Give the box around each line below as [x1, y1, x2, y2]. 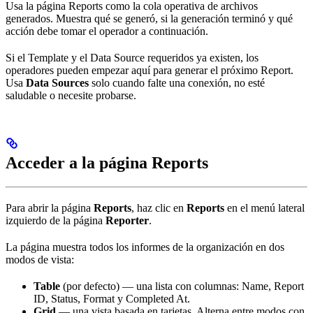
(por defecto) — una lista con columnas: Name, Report [60, 280, 304, 293]
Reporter [105, 214, 149, 227]
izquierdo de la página [6, 214, 105, 227]
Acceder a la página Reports [6, 154, 208, 173]
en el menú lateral [224, 202, 305, 214]
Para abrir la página [6, 202, 94, 214]
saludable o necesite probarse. [6, 89, 136, 102]
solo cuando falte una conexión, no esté [89, 77, 265, 89]
